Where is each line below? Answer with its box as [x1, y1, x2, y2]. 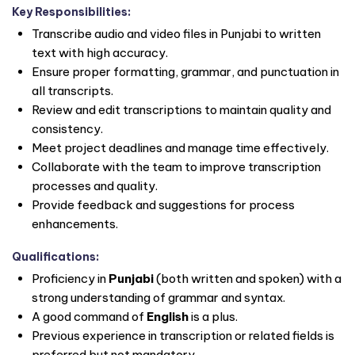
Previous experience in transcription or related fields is [32, 327, 334, 343]
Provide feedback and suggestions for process [32, 197, 295, 213]
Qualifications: [12, 249, 99, 264]
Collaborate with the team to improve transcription [32, 159, 321, 175]
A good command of [32, 308, 147, 324]
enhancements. [32, 216, 118, 232]
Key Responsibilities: [12, 4, 131, 19]
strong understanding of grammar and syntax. [32, 289, 285, 305]
